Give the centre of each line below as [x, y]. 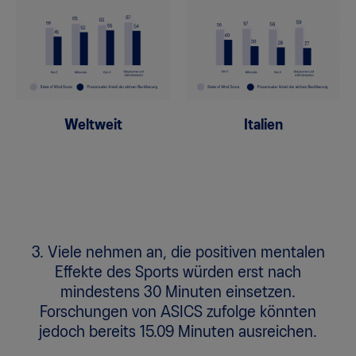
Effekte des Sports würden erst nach [178, 273]
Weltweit [93, 125]
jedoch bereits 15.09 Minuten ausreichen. [178, 332]
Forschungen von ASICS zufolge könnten [178, 312]
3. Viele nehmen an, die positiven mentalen [178, 253]
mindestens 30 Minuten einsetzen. [178, 292]
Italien [263, 125]
